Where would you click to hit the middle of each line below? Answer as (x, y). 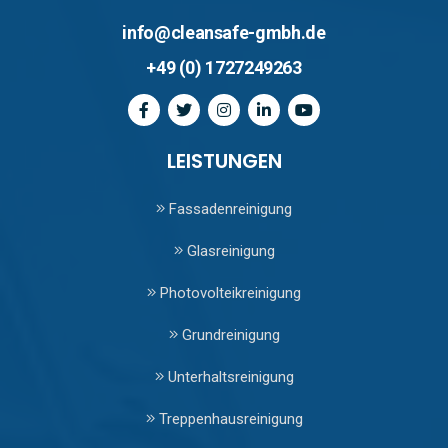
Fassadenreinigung (228, 208)
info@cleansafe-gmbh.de (224, 32)
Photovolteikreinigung (228, 292)
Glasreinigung (228, 250)
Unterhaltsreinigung (228, 376)
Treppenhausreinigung (228, 418)
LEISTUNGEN (224, 160)
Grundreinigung (228, 334)
